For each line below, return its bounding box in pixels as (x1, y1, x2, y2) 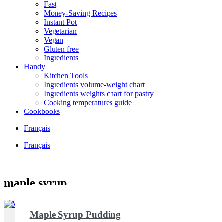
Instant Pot (44, 18, 77, 26)
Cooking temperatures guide (44, 98, 132, 107)
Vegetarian (44, 27, 77, 35)
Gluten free (44, 45, 79, 53)
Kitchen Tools (44, 71, 88, 80)
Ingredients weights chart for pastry (44, 89, 154, 98)
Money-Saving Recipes (44, 9, 117, 17)
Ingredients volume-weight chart (44, 80, 145, 89)
